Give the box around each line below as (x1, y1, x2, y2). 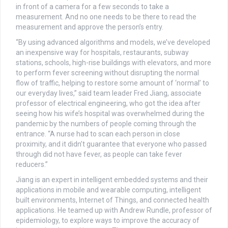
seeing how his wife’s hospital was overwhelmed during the (16, 109, 205, 118)
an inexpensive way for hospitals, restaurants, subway (16, 48, 189, 57)
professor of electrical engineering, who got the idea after (16, 99, 201, 108)
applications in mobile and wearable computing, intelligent (16, 186, 201, 194)
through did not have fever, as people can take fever (16, 150, 182, 159)
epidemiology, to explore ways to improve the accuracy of (16, 216, 199, 225)
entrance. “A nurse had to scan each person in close (16, 130, 180, 138)
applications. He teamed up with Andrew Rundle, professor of (16, 206, 212, 215)
